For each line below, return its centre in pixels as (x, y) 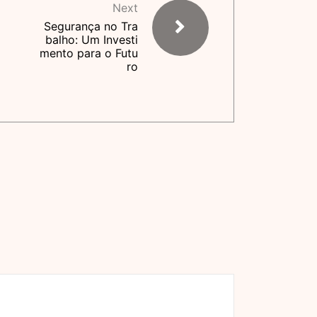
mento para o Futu (89, 53)
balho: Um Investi (92, 40)
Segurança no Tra (91, 26)
